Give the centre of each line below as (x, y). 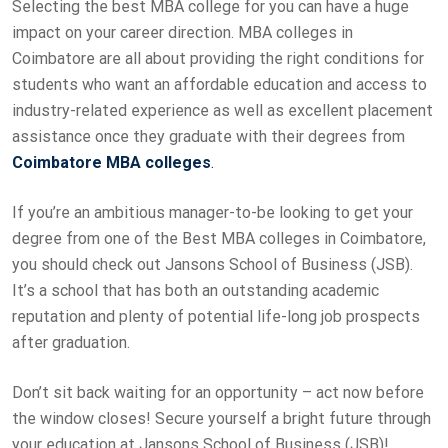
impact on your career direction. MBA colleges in (182, 32)
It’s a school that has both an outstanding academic (195, 290)
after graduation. (73, 342)
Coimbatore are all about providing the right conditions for (218, 58)
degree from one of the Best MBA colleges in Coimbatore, (219, 238)
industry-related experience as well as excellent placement (222, 110)
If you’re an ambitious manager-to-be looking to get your (212, 212)
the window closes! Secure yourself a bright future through (221, 418)
